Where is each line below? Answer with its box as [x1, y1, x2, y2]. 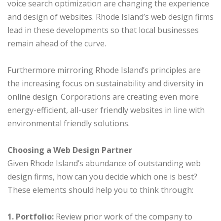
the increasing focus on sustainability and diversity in [7, 78, 203, 89]
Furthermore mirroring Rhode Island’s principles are [7, 65, 201, 76]
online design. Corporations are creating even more [7, 91, 199, 103]
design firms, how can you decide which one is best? [7, 171, 197, 183]
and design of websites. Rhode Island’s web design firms [7, 11, 214, 23]
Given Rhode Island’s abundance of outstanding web [7, 158, 201, 169]
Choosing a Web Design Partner [7, 145, 132, 156]
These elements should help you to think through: [7, 184, 193, 196]
